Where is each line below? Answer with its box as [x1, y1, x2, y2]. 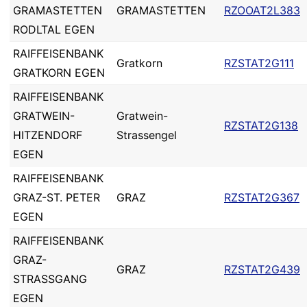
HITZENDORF [13, 128, 82, 142]
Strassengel [116, 128, 177, 142]
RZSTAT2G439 [224, 262, 300, 276]
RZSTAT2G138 [224, 119, 298, 132]
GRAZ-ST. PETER [13, 191, 100, 204]
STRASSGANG [13, 272, 87, 286]
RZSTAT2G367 [224, 191, 299, 204]
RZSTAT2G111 [224, 56, 294, 70]
